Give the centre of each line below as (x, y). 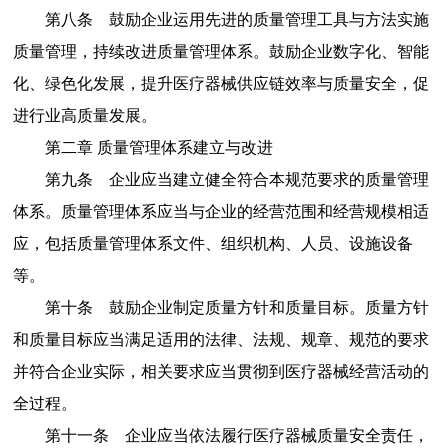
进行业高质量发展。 (84, 115)
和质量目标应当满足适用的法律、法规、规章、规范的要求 (220, 339)
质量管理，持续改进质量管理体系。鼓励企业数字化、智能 (220, 51)
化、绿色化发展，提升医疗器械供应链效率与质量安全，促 (220, 83)
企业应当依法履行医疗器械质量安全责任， (276, 435)
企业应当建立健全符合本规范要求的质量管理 (268, 179)
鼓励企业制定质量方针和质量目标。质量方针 (268, 307)
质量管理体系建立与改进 (184, 147)
